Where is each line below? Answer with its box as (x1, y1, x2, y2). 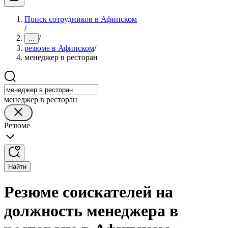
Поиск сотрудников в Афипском (24, 15, 137, 23)
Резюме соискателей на (4, 183, 173, 202)
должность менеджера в (4, 202, 178, 220)
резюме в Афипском (24, 44, 94, 52)
